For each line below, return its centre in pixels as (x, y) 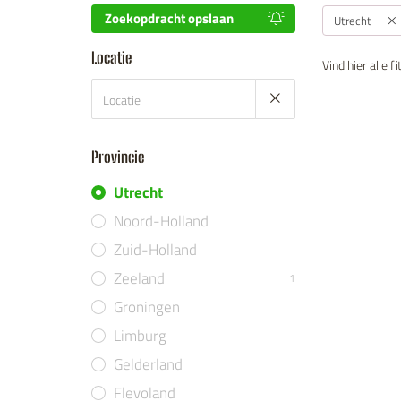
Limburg (140, 336)
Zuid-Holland (155, 250)
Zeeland (139, 278)
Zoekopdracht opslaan (169, 18)
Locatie (111, 58)
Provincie (118, 157)
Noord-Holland (161, 221)
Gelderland (148, 364)
